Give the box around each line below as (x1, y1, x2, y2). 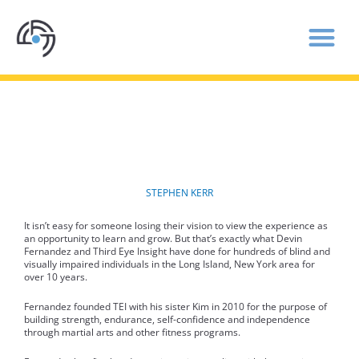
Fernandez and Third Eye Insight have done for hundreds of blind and (24, 244, 330, 258)
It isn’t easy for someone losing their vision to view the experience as (24, 218, 328, 232)
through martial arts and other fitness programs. (24, 325, 240, 339)
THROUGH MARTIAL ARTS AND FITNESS (60, 152, 299, 171)
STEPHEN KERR (146, 185, 213, 200)
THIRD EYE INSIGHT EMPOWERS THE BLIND (51, 135, 308, 155)
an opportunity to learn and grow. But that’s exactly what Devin (24, 231, 302, 245)
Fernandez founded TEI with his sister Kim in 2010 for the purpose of (24, 299, 327, 313)
